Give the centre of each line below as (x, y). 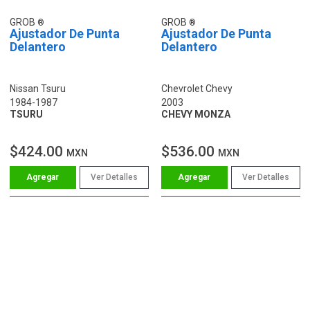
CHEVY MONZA (196, 114)
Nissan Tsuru (38, 88)
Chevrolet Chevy (197, 88)
